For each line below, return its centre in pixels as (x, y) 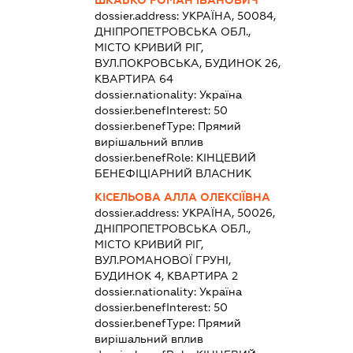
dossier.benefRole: (145, 157)
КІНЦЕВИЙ (226, 157)
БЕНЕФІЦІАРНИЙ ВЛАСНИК (173, 173)
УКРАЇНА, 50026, (228, 212)
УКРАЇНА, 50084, (229, 15)
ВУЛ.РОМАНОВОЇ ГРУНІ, (162, 260)
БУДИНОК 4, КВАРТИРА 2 (166, 275)
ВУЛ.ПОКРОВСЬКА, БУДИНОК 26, (187, 63)
